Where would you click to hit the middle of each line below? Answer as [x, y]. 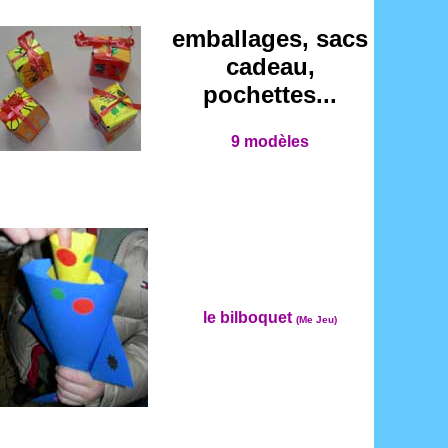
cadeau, [270, 66]
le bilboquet [249, 317]
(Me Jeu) [316, 319]
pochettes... [270, 94]
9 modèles [270, 141]
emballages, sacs [270, 38]
